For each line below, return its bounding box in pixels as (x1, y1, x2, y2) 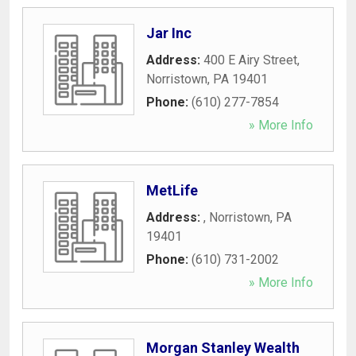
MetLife (146, 181, 198, 199)
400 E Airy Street (203, 52, 297, 68)
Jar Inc (146, 24, 192, 41)
